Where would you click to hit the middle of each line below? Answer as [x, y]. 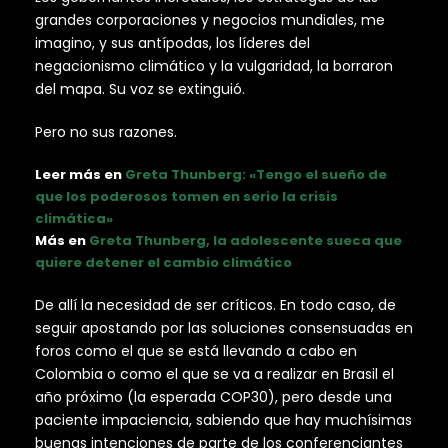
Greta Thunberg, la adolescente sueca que [245, 241]
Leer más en [80, 175]
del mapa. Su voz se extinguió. [140, 89]
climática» [74, 219]
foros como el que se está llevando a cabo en [196, 351]
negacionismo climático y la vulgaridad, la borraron [214, 66]
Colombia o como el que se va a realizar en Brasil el [214, 374]
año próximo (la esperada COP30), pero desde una [213, 397]
